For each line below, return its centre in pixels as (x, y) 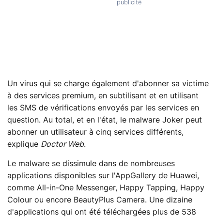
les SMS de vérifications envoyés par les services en (103, 108)
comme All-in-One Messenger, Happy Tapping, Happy (106, 188)
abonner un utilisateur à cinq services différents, (95, 132)
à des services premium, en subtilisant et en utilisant (103, 96)
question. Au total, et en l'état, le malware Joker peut (105, 120)
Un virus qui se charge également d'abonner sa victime (108, 84)
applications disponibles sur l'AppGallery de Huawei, (103, 176)
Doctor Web (62, 145)
